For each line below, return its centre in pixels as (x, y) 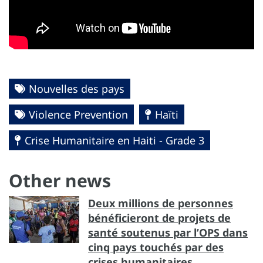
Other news (60, 181)
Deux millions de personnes (161, 203)
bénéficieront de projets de (159, 218)
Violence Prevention (78, 115)
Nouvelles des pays (77, 89)
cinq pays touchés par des (156, 247)
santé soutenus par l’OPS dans (168, 233)
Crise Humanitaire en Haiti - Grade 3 (114, 141)
